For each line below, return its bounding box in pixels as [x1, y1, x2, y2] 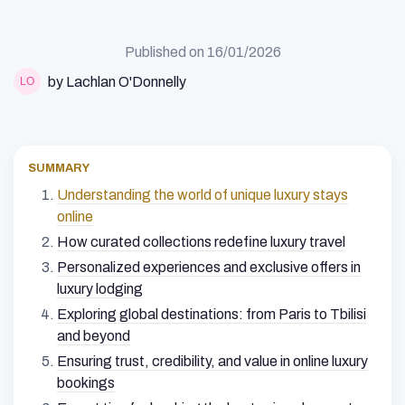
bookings [57, 375, 115, 391]
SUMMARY [28, 162, 89, 175]
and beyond [57, 328, 130, 344]
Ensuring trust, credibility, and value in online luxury [57, 353, 368, 370]
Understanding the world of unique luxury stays [57, 187, 348, 203]
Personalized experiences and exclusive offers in [57, 259, 361, 276]
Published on [124, 44, 207, 61]
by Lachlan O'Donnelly [48, 73, 186, 89]
